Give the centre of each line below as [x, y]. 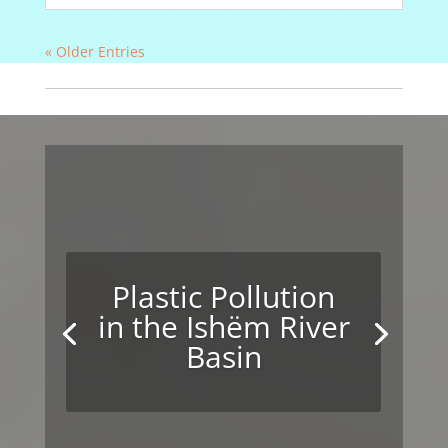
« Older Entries [94, 52]
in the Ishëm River [223, 326]
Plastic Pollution [224, 296]
